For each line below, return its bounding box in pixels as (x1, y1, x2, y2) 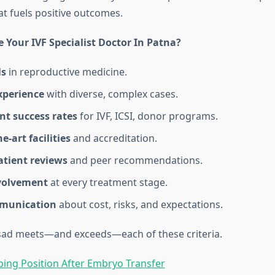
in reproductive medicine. (6, 65, 127, 79)
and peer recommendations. (67, 153, 203, 168)
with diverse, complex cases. (44, 87, 178, 101)
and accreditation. (70, 131, 157, 145)
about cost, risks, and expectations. (56, 198, 223, 212)
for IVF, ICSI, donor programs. (77, 109, 218, 123)
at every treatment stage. (47, 176, 168, 190)
